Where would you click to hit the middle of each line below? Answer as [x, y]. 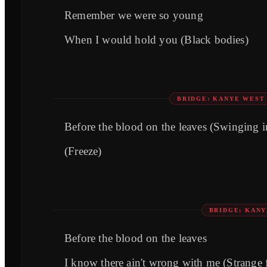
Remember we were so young [134, 15]
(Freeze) [83, 151]
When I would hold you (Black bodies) [156, 40]
